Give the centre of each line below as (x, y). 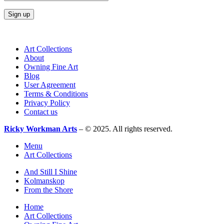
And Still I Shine (50, 172)
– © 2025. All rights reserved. (125, 129)
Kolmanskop (44, 181)
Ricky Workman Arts (40, 129)
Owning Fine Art (51, 67)
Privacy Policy (47, 103)
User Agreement (50, 85)
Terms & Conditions (56, 94)
